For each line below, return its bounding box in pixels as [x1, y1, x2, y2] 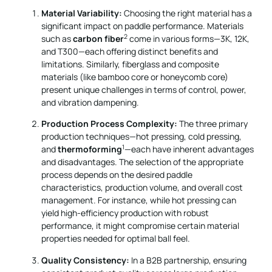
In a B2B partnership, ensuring [129, 254, 246, 266]
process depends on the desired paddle [41, 169, 192, 181]
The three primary [177, 118, 248, 130]
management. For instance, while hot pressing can [41, 194, 236, 206]
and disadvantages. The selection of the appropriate [41, 156, 243, 168]
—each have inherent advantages [124, 143, 254, 155]
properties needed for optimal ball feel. [41, 233, 190, 245]
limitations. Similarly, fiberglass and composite [41, 58, 219, 70]
